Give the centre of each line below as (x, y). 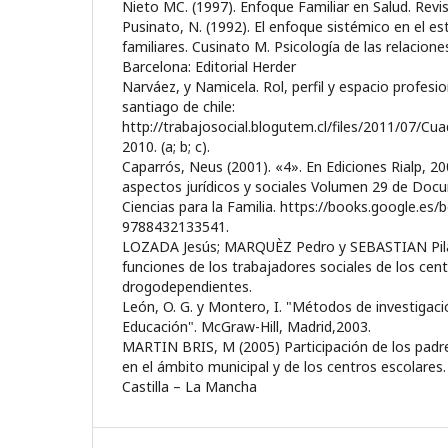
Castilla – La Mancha (189, 387)
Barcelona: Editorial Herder (209, 67)
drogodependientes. (187, 287)
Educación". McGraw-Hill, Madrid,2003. (246, 327)
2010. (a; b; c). (166, 147)
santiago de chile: (178, 107)
